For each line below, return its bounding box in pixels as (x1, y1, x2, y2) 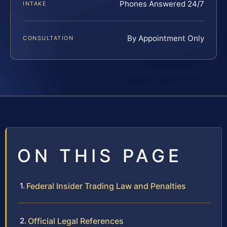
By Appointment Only (127, 33, 204, 44)
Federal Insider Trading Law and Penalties (26, 181, 186, 192)
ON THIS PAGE (17, 145, 182, 167)
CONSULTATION (23, 34, 74, 42)
